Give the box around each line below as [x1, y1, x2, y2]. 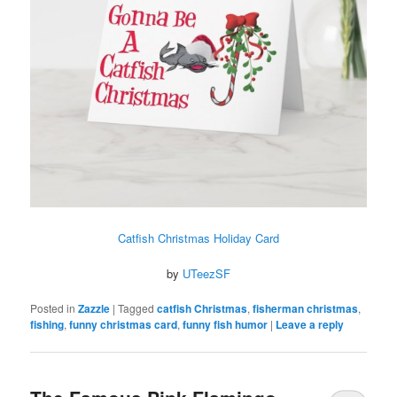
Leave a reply [276, 316, 345, 333]
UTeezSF [183, 265, 230, 283]
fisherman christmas [253, 300, 359, 317]
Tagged [118, 300, 155, 316]
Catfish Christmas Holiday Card [118, 230, 279, 247]
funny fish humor [183, 316, 269, 333]
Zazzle [78, 300, 111, 317]
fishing [30, 316, 65, 333]
